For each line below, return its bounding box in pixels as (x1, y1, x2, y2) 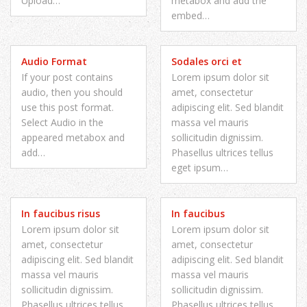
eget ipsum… (171, 161, 228, 175)
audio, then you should (21, 86, 123, 99)
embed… (171, 9, 210, 23)
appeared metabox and (21, 131, 125, 145)
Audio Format (21, 55, 87, 69)
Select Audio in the (21, 116, 103, 130)
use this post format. (21, 101, 114, 114)
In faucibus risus (21, 207, 100, 221)
